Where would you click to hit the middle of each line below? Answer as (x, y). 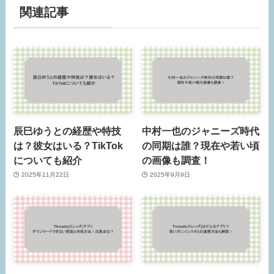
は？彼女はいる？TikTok (68, 145)
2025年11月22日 (45, 175)
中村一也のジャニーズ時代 (201, 131)
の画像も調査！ (176, 160)
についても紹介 (48, 160)
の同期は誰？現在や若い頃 (201, 145)
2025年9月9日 (170, 175)
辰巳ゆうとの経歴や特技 (68, 131)
